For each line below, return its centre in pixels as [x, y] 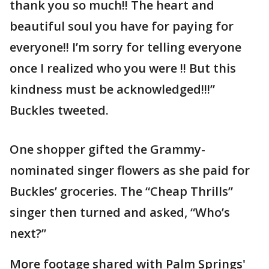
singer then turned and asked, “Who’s [120, 212]
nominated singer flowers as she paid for [130, 170]
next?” [28, 233]
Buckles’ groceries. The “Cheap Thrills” [121, 191]
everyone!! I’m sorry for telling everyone [125, 47]
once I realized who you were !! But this [123, 68]
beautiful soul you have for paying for [122, 26]
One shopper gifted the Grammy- [107, 149]
